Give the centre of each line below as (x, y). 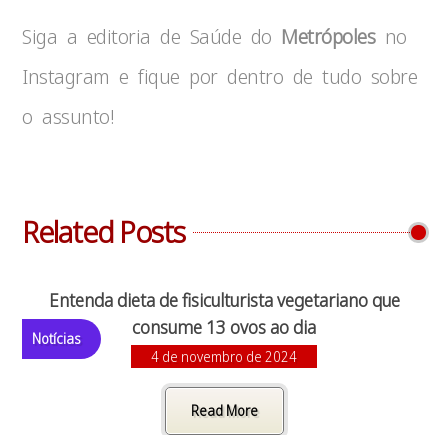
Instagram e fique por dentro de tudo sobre (220, 76)
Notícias (57, 338)
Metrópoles (328, 36)
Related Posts (104, 231)
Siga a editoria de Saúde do (152, 36)
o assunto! (68, 116)
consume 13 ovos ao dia (224, 327)
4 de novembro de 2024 (224, 356)
